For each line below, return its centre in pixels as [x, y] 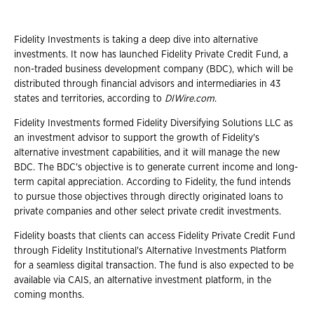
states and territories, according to [89, 99]
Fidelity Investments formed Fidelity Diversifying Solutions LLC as [153, 123]
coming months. [49, 295]
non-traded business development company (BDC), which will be [153, 69]
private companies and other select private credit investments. [148, 212]
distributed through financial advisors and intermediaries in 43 [147, 84]
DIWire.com [190, 99]
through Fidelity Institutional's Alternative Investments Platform [150, 251]
